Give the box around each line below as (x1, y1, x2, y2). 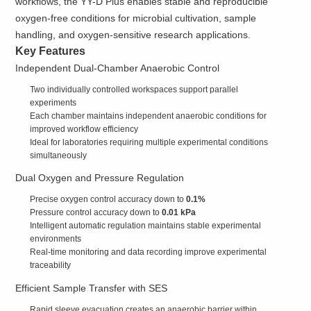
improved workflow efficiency (29, 124, 138, 135)
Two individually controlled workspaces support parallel (29, 85, 238, 95)
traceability (29, 260, 71, 271)
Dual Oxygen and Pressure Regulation (15, 172, 185, 184)
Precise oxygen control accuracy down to (29, 194, 186, 205)
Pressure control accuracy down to (29, 208, 162, 218)
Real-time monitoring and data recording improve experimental (29, 247, 267, 258)
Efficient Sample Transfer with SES (15, 282, 168, 294)
